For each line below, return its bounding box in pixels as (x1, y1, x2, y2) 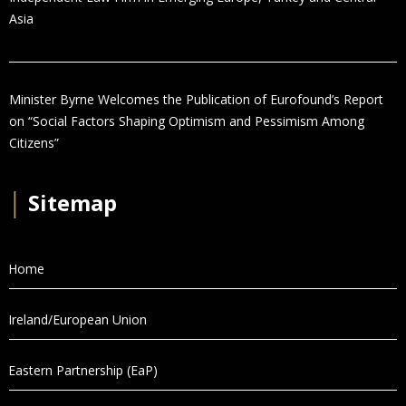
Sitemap (23, 187, 117, 217)
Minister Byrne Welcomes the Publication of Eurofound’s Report (9, 90, 383, 108)
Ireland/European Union (8, 310, 147, 328)
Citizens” (9, 133, 59, 151)
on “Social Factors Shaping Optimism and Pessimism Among (9, 111, 364, 130)
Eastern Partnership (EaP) (8, 361, 158, 379)
